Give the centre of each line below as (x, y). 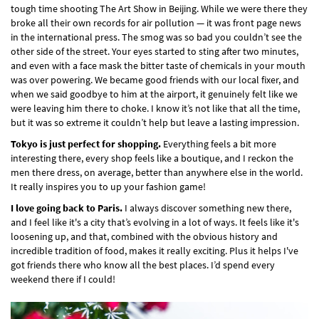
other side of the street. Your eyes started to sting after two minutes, (155, 51)
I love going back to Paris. (67, 208)
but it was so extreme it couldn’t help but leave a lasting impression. (155, 122)
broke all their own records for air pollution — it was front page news (156, 22)
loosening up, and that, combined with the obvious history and (144, 236)
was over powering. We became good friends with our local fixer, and (155, 79)
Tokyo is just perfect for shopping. (86, 143)
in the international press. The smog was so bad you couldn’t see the (156, 37)
